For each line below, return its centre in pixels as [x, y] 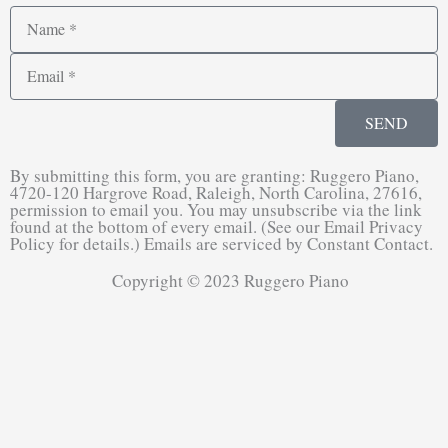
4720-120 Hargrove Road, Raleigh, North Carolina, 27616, [216, 192]
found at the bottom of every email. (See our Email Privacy [216, 226]
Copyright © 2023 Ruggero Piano [230, 280]
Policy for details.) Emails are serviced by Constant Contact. [221, 243]
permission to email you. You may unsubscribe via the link [216, 209]
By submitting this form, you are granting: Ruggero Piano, [214, 175]
